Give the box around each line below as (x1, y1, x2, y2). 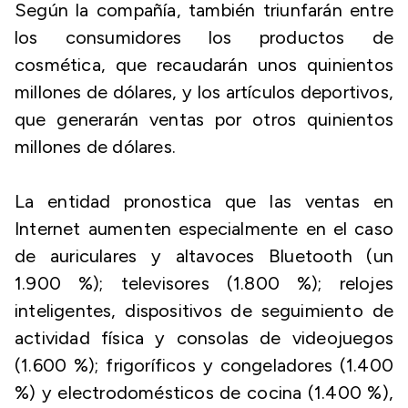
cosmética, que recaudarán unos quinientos (15, 54, 393, 76)
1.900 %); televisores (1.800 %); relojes (15, 272, 393, 294)
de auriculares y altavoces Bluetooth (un (15, 245, 393, 267)
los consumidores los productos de (15, 26, 393, 48)
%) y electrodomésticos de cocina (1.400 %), (15, 382, 393, 403)
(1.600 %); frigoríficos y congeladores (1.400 (15, 354, 393, 376)
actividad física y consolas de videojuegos (15, 327, 393, 349)
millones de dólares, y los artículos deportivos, (15, 81, 393, 103)
